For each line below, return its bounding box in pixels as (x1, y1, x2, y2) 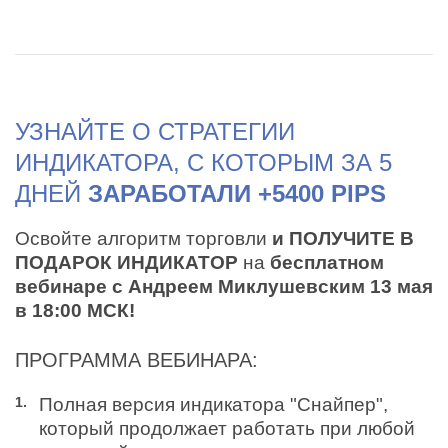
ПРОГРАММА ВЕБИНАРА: (15, 349, 258, 372)
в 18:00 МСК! (15, 300, 135, 322)
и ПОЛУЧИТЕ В (272, 228, 414, 250)
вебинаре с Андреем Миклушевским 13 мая (15, 276, 433, 298)
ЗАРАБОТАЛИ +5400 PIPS (88, 180, 386, 208)
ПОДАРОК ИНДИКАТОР (15, 252, 243, 274)
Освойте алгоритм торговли (15, 228, 272, 250)
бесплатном (270, 252, 384, 274)
